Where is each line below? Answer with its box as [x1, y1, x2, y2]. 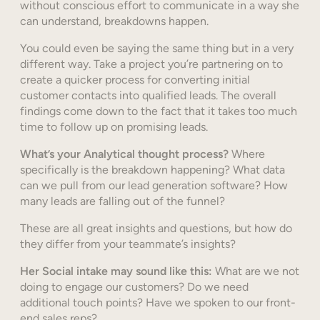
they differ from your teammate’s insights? [20, 237, 236, 251]
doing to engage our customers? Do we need [20, 280, 249, 294]
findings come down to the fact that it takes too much [20, 104, 297, 119]
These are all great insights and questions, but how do [20, 221, 292, 236]
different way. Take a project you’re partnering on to [20, 57, 283, 71]
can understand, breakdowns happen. [20, 14, 209, 29]
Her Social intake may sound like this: [20, 264, 215, 279]
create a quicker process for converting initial [20, 73, 250, 87]
